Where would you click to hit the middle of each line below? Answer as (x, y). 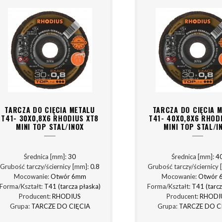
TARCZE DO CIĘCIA (60, 206)
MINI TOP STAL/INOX (50, 126)
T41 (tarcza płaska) (72, 187)
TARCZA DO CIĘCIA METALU (50, 110)
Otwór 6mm (68, 177)
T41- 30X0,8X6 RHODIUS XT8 (50, 118)
